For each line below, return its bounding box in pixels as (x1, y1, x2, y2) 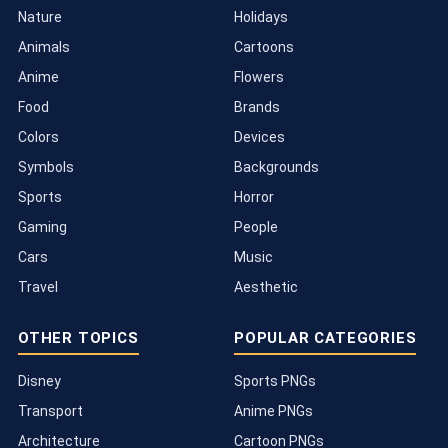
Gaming (18, 218, 67, 235)
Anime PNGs (234, 402, 313, 419)
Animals (18, 38, 70, 55)
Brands (234, 98, 280, 115)
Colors (18, 128, 59, 145)
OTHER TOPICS (18, 328, 139, 347)
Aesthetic (234, 278, 298, 295)
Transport (18, 402, 83, 419)
